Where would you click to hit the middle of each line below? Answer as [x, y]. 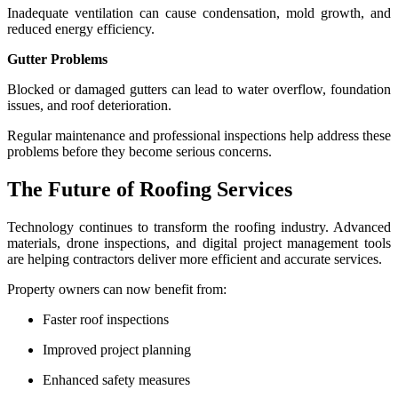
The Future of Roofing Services [150, 189]
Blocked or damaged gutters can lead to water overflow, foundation [199, 89]
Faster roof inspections [106, 319]
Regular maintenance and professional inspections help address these [199, 135]
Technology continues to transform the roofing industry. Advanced [199, 227]
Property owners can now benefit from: [117, 289]
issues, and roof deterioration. [89, 105]
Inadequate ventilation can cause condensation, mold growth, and [199, 12]
